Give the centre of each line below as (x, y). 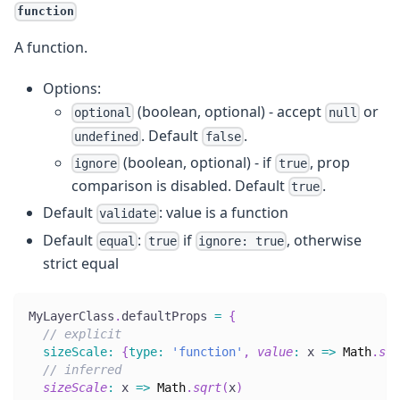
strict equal (81, 263)
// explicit (82, 333)
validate (128, 214)
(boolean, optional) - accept (230, 112)
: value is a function (224, 213)
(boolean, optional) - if (198, 162)
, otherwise (325, 240)
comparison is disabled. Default (180, 186)
